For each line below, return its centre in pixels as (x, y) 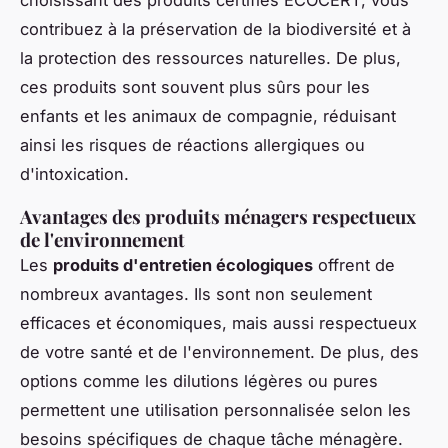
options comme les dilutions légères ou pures (199, 381)
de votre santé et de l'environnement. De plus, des (219, 352)
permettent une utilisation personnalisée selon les (215, 410)
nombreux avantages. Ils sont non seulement (196, 294)
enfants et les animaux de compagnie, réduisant (208, 116)
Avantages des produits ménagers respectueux (218, 217)
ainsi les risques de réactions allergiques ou (192, 145)
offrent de (354, 265)
